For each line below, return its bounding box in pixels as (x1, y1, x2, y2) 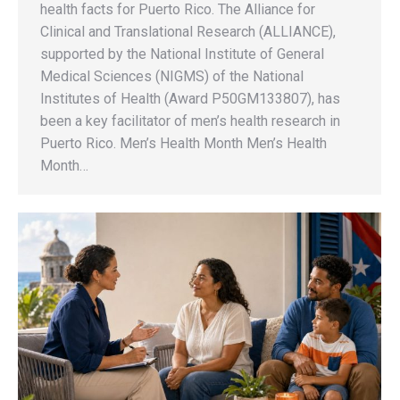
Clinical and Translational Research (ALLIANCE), (40, 23, 336, 41)
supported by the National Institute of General (40, 46, 324, 63)
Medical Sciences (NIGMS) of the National (40, 68, 304, 86)
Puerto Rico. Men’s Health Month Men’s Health (40, 135, 327, 153)
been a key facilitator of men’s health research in (40, 112, 340, 130)
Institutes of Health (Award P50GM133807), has (40, 90, 340, 108)
